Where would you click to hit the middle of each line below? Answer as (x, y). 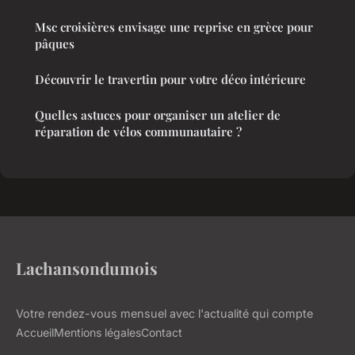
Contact (162, 333)
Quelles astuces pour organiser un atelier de (158, 115)
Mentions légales (97, 333)
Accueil (35, 333)
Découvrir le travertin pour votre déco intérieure (170, 80)
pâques (55, 44)
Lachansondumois (87, 268)
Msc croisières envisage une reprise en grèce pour (174, 27)
